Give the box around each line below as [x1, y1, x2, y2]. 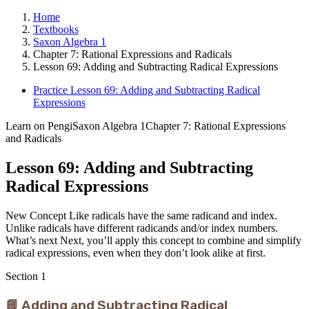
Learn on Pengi [6, 120, 72, 132]
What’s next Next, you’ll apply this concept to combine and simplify [6, 234, 301, 246]
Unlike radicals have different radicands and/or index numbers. [6, 221, 278, 234]
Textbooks [33, 23, 79, 35]
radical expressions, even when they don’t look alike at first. [6, 246, 266, 259]
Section [6, 270, 41, 282]
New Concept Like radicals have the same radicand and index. [6, 209, 277, 221]
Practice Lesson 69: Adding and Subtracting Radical [33, 84, 260, 96]
